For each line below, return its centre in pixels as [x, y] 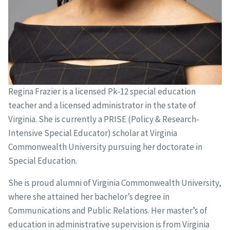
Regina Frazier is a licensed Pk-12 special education [102, 91]
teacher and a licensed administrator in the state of [102, 105]
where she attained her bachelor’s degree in [89, 196]
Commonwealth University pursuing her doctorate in [105, 147]
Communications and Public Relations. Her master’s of [108, 210]
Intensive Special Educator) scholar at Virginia [92, 133]
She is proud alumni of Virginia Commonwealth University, [114, 183]
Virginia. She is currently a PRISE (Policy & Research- [103, 119]
